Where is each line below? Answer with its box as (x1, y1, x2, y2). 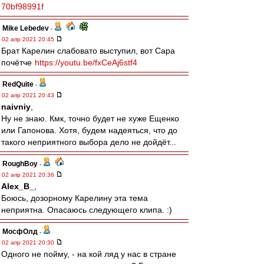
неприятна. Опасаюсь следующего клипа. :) (1, 205, 172, 214)
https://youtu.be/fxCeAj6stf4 (35, 58, 137, 67)
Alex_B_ (1, 181, 34, 191)
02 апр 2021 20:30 (2, 239, 56, 246)
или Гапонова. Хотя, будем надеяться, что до (1, 126, 177, 135)
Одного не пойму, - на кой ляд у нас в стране (1, 249, 176, 259)
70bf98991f (1, 2, 44, 11)
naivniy (1, 102, 31, 111)
